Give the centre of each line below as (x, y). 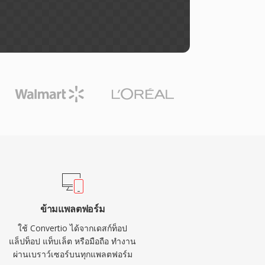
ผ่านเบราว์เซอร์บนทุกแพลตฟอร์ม (72, 254)
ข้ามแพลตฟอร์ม (72, 209)
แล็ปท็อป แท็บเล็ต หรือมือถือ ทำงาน (73, 241)
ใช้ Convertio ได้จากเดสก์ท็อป (73, 228)
